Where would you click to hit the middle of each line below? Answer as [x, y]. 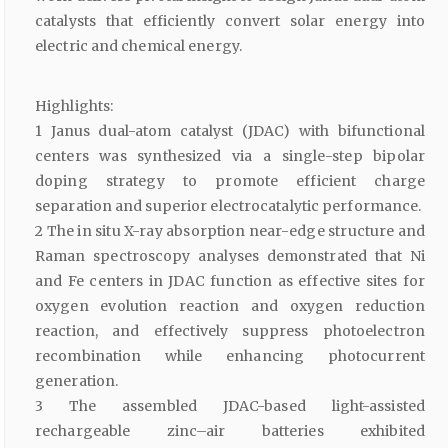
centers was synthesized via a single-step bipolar [230, 156]
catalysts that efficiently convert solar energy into [230, 21]
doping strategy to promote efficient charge [230, 181]
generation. [77, 381]
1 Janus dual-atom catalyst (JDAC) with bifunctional [230, 131]
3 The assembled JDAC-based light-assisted [230, 406]
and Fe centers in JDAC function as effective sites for [230, 281]
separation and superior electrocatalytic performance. [228, 206]
